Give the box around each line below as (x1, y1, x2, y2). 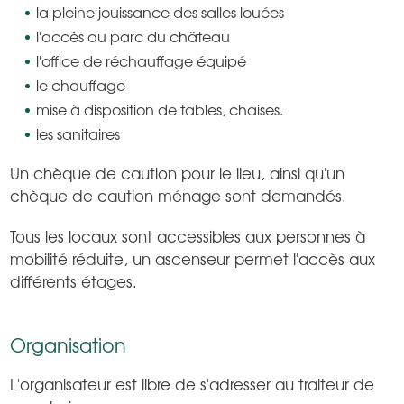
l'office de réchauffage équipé (36, 49, 247, 71)
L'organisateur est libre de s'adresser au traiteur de (10, 372, 375, 395)
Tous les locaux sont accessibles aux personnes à (10, 225, 366, 247)
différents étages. (10, 270, 138, 292)
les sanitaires (36, 122, 121, 144)
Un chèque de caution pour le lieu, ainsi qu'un (10, 161, 345, 184)
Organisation (10, 330, 127, 358)
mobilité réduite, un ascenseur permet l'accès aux (10, 247, 376, 270)
